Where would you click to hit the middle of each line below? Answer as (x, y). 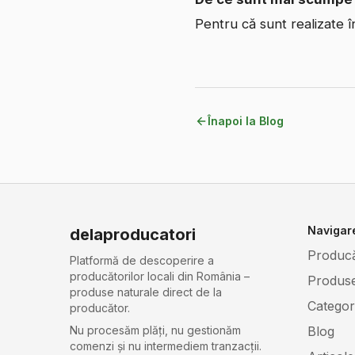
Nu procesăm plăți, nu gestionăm (155, 330)
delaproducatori (133, 235)
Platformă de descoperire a (142, 261)
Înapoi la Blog (246, 121)
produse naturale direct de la (146, 292)
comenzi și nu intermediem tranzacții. (166, 346)
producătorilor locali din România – (160, 277)
